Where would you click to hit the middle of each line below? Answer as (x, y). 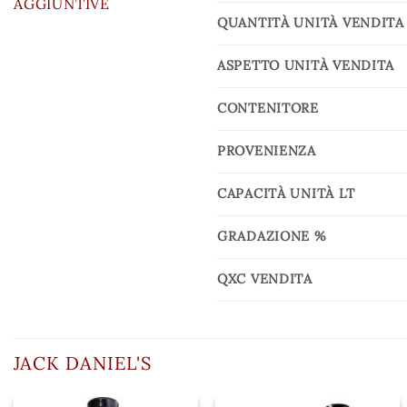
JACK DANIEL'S (83, 363)
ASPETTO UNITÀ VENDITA (306, 66)
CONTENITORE (268, 109)
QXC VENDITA (265, 279)
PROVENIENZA (267, 151)
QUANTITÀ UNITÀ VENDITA (311, 23)
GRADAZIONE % (272, 237)
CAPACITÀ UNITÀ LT (286, 194)
